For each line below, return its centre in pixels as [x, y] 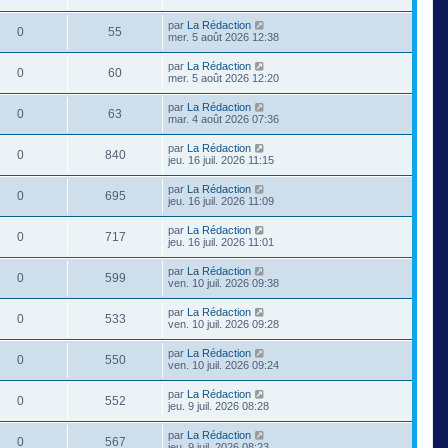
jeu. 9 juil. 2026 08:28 [218, 405]
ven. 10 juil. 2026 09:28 [223, 323]
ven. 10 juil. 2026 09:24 [223, 364]
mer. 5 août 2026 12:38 [223, 36]
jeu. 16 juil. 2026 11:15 [221, 159]
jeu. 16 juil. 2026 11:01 [221, 241]
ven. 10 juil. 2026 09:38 [223, 282]
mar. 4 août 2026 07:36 [223, 118]
